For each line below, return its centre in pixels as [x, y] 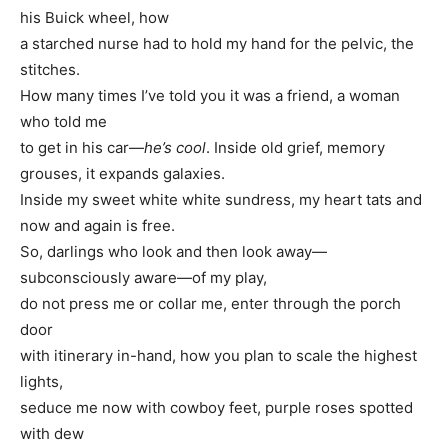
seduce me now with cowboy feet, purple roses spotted [216, 407]
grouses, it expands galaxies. [122, 173]
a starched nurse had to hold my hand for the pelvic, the [217, 43]
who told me [63, 121]
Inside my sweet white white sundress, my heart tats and [221, 199]
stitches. [50, 69]
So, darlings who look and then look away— [173, 251]
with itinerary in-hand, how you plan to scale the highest [218, 355]
